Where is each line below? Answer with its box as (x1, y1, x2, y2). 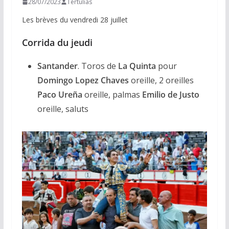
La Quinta (118, 60, 156, 72)
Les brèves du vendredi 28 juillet (21, 15, 128, 25)
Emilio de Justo (142, 89, 199, 101)
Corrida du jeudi (21, 36, 93, 49)
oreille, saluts (37, 103, 88, 115)
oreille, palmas (82, 89, 142, 101)
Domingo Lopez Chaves (37, 75, 129, 86)
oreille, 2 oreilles (128, 75, 194, 86)
